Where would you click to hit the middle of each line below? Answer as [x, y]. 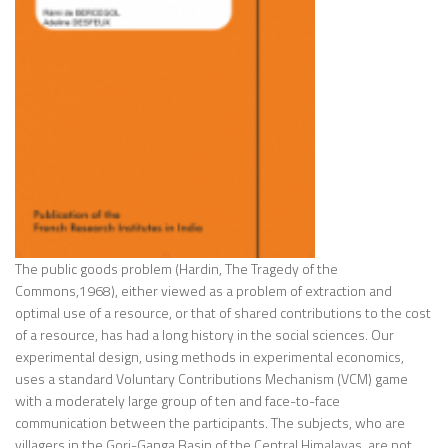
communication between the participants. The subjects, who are [210, 422]
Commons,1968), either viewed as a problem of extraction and [203, 290]
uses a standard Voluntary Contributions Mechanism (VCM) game [211, 378]
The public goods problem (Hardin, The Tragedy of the [176, 268]
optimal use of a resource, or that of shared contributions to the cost [223, 312]
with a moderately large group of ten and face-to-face [177, 400]
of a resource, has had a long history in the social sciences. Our [204, 334]
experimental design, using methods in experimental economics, [209, 356]
